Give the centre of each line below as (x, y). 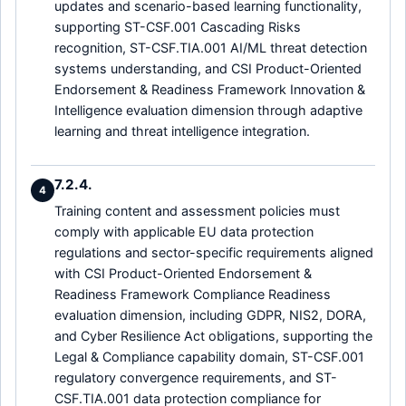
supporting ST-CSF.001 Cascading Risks (178, 26)
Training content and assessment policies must (197, 211)
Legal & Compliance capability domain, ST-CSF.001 (209, 357)
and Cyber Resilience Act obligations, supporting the (213, 336)
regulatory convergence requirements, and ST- (196, 378)
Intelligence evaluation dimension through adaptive (208, 110)
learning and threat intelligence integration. (182, 130)
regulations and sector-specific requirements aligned (214, 253)
